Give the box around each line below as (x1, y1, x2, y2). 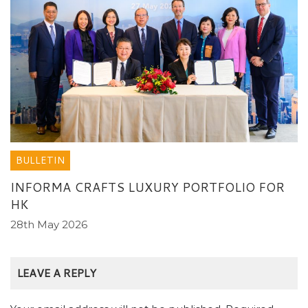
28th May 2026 (10, 217, 87, 231)
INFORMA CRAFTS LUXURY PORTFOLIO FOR (10, 177, 285, 196)
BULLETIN (16, 153, 65, 167)
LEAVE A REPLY (17, 264, 96, 280)
